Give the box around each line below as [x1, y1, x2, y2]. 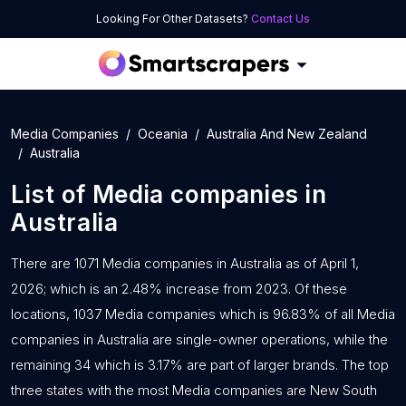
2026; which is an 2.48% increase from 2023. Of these [11, 280, 347, 297]
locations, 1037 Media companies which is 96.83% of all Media [11, 305, 395, 323]
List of [11, 180, 92, 208]
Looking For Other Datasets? [96, 12, 251, 25]
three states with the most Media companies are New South [11, 382, 377, 399]
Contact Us [251, 12, 310, 25]
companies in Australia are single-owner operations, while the [11, 331, 388, 348]
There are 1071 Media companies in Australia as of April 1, [11, 255, 359, 272]
